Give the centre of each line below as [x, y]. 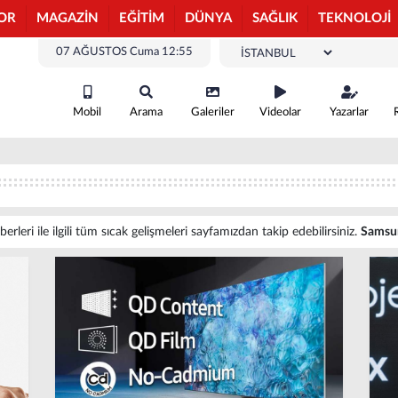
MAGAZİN [68, 18]
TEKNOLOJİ [354, 18]
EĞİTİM [142, 18]
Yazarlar [349, 112]
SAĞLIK [275, 18]
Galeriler [213, 112]
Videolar [280, 112]
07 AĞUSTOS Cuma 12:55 [124, 52]
